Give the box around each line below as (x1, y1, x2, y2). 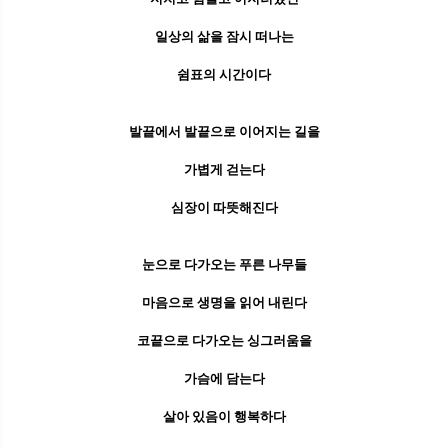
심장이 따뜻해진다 (170, 199, 278, 215)
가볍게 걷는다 (183, 161, 265, 177)
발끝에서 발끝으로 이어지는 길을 (128, 123, 320, 139)
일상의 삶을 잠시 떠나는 (154, 28, 294, 44)
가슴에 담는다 (183, 370, 265, 386)
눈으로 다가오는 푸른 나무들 (141, 256, 307, 272)
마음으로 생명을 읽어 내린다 (141, 294, 307, 310)
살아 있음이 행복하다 (162, 408, 286, 424)
